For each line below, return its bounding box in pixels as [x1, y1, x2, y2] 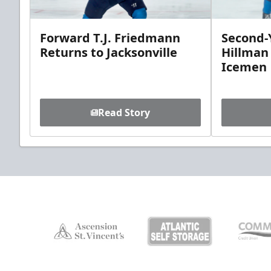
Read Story [98, 105, 150, 119]
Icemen [221, 58, 267, 75]
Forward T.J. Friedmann [40, 29, 180, 46]
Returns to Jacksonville [40, 44, 177, 60]
